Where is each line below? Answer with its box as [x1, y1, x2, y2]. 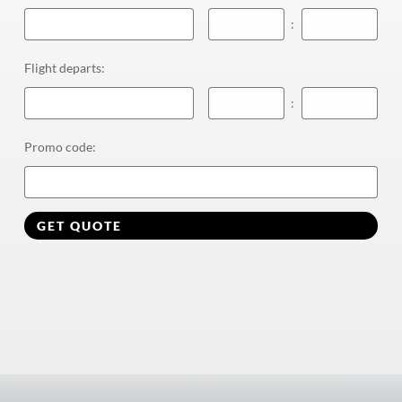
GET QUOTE [36, 217, 122, 233]
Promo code [23, 138, 92, 154]
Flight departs [23, 59, 101, 75]
